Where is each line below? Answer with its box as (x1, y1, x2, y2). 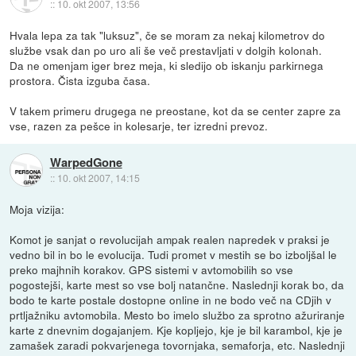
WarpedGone (49, 153, 122, 171)
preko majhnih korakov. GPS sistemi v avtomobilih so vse (10, 261, 294, 278)
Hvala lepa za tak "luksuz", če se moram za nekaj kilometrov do (10, 27, 326, 44)
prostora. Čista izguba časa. (10, 72, 151, 89)
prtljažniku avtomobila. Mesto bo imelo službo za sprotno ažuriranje (10, 307, 346, 323)
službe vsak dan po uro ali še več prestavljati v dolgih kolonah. (10, 42, 323, 59)
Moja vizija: (10, 201, 65, 218)
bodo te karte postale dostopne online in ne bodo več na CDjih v (10, 292, 332, 308)
